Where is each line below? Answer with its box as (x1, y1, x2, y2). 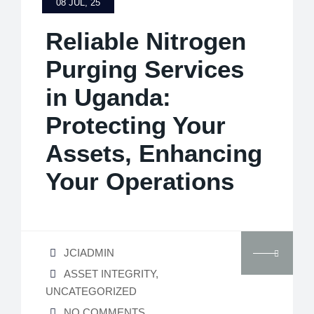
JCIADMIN (64, 246, 114, 259)
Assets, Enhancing (46, 139, 262, 167)
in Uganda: (46, 83, 171, 111)
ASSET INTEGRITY (64, 267, 156, 280)
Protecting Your (46, 111, 226, 139)
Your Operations (46, 167, 234, 195)
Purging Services (46, 55, 244, 83)
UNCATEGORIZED (46, 285, 137, 297)
